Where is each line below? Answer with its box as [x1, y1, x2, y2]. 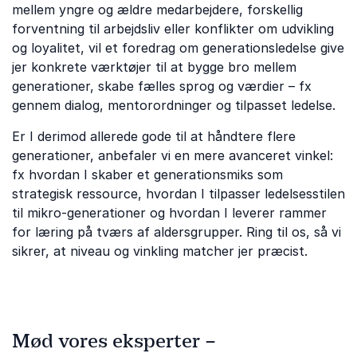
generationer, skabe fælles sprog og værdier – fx [12, 78, 312, 94]
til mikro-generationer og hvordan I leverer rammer [12, 205, 327, 221]
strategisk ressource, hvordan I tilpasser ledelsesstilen [12, 186, 345, 202]
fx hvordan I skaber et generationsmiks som [12, 167, 283, 182]
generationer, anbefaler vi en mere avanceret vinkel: [12, 147, 333, 163]
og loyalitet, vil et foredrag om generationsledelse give [12, 40, 344, 56]
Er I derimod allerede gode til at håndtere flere [12, 128, 296, 144]
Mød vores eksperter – [12, 329, 216, 353]
